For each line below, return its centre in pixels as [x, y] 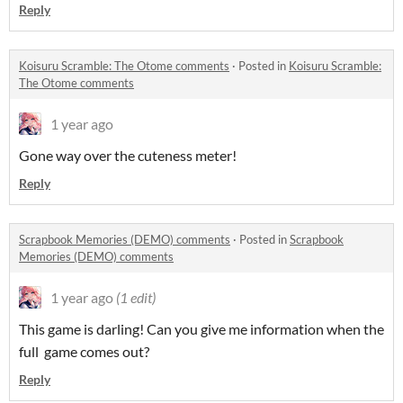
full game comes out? [84, 351]
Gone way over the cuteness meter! [129, 155]
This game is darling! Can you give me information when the [201, 329]
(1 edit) [136, 297]
